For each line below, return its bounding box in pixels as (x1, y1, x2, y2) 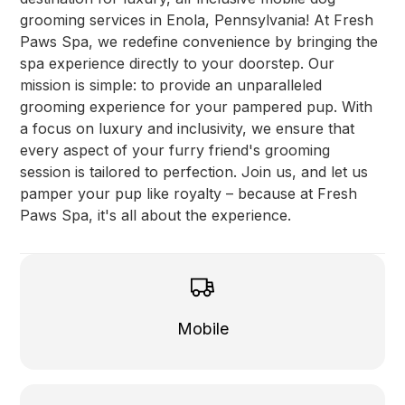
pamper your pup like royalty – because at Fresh (20, 184, 358, 202)
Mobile (176, 319, 229, 339)
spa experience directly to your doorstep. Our (20, 53, 335, 72)
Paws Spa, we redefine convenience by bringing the (20, 32, 379, 51)
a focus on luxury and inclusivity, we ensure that (20, 118, 355, 137)
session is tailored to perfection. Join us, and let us (20, 162, 369, 181)
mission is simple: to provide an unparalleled (20, 75, 323, 94)
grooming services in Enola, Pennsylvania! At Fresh (20, 10, 374, 29)
